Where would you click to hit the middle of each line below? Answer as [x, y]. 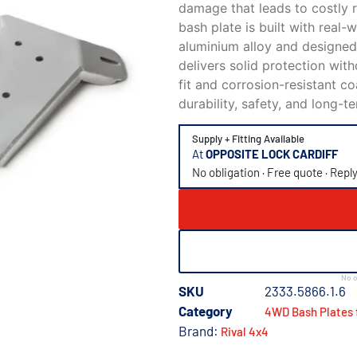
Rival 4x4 [245, 332]
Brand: [200, 331]
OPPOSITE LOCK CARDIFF [272, 154]
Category [206, 311]
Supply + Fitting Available [248, 139]
